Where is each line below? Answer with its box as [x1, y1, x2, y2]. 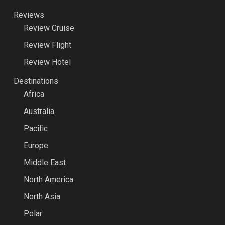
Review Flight [23, 40, 71, 50]
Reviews [13, 10, 44, 20]
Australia [23, 106, 54, 117]
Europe [23, 141, 48, 151]
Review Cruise [23, 23, 74, 33]
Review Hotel [23, 57, 71, 67]
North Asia [23, 192, 60, 202]
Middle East [23, 158, 66, 168]
